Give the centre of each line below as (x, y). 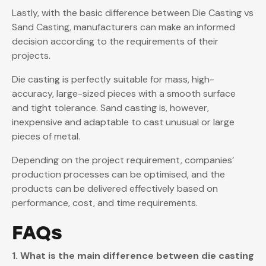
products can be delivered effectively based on (115, 189)
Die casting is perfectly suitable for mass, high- (113, 80)
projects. (31, 56)
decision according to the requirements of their (115, 42)
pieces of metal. (47, 137)
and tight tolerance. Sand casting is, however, (110, 108)
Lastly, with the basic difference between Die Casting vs (133, 13)
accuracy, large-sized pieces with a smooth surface (124, 94)
